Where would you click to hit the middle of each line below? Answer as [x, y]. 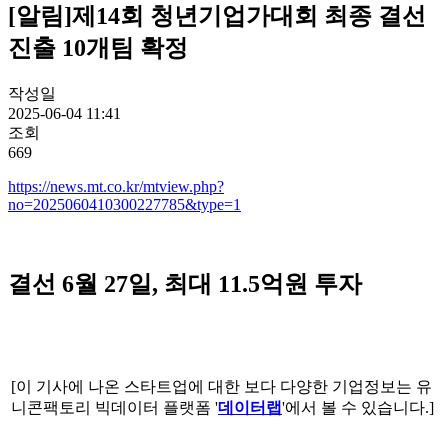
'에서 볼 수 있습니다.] [358, 407]
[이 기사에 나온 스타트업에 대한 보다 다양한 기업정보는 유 [221, 386]
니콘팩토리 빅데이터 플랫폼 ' [114, 407]
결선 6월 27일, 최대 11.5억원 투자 [185, 283]
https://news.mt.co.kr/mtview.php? [116, 186]
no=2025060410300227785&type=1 [124, 204]
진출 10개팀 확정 [98, 47]
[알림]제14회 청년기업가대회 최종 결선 [217, 15]
